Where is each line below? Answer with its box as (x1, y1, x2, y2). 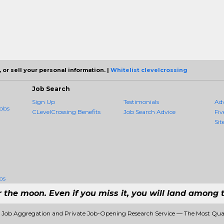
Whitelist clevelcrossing (110, 66, 187, 73)
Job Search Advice (123, 108, 175, 115)
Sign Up (32, 98, 55, 105)
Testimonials (123, 98, 159, 105)
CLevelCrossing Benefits (32, 108, 100, 115)
